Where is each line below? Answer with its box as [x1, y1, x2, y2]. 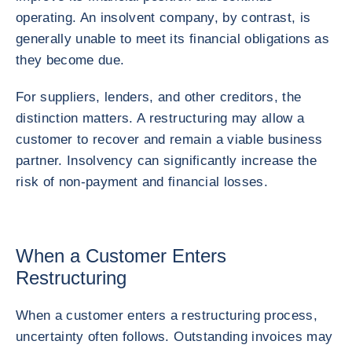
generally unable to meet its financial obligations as [16, 31, 330, 46]
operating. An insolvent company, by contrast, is [16, 10, 311, 25]
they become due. [16, 53, 125, 68]
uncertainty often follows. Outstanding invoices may [16, 329, 333, 344]
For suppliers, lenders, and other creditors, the [16, 90, 302, 104]
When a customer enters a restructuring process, [16, 308, 317, 323]
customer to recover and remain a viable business [16, 132, 323, 147]
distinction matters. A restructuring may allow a [16, 111, 305, 126]
